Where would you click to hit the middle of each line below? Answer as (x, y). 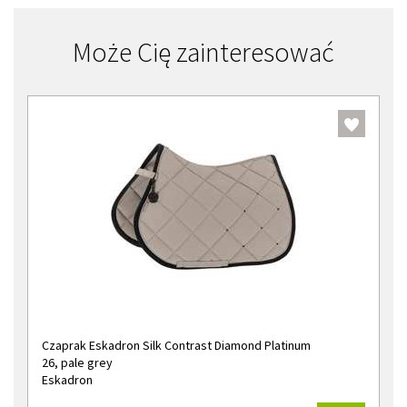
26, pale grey (77, 362)
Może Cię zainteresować (203, 52)
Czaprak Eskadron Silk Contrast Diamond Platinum (176, 345)
